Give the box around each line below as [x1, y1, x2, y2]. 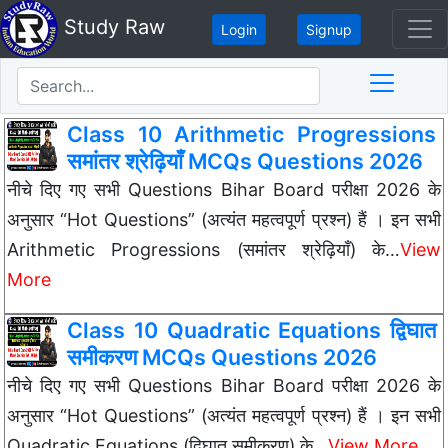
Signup [306, 20, 352, 38]
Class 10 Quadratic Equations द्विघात [67, 317, 436, 343]
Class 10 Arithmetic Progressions [67, 121, 436, 147]
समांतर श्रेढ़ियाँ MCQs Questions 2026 [67, 148, 423, 174]
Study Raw [58, 15, 165, 40]
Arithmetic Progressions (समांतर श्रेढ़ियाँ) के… [7, 239, 400, 260]
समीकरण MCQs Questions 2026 [67, 344, 377, 370]
